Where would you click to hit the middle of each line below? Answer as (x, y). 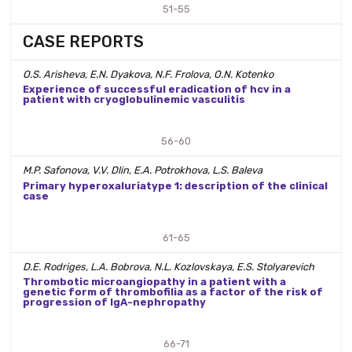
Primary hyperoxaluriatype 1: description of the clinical (175, 185)
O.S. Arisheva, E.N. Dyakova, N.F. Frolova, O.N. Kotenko (148, 74)
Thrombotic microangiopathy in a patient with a (154, 282)
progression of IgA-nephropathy (114, 302)
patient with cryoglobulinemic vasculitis (134, 100)
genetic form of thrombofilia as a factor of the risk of (173, 292)
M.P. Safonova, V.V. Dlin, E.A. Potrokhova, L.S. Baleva (143, 170)
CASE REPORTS (83, 41)
